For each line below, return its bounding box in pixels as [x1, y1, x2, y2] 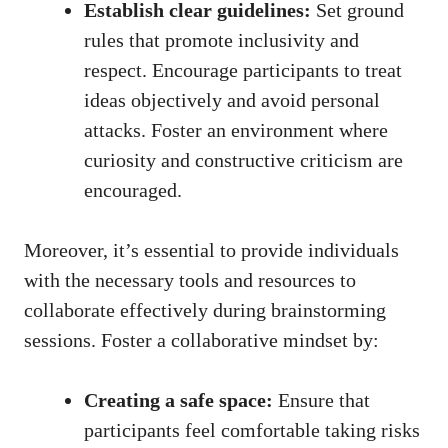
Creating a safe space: [84, 389, 273, 412]
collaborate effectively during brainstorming [24, 299, 386, 322]
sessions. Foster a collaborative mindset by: [24, 329, 379, 352]
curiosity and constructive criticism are [84, 149, 403, 172]
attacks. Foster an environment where [84, 119, 388, 142]
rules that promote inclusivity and [84, 29, 359, 52]
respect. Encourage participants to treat [84, 59, 402, 82]
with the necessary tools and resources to [24, 269, 356, 292]
